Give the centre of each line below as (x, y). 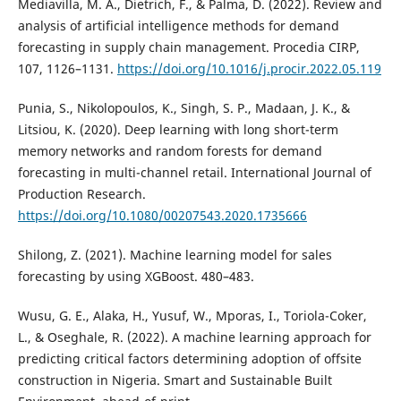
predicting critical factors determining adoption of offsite (189, 359)
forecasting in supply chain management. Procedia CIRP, (188, 47)
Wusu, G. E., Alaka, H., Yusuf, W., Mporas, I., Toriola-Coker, (192, 316)
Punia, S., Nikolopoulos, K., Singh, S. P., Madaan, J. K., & (183, 108)
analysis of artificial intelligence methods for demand (178, 26)
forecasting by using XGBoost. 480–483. (136, 277)
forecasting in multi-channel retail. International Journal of (194, 173)
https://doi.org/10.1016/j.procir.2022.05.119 (249, 69)
